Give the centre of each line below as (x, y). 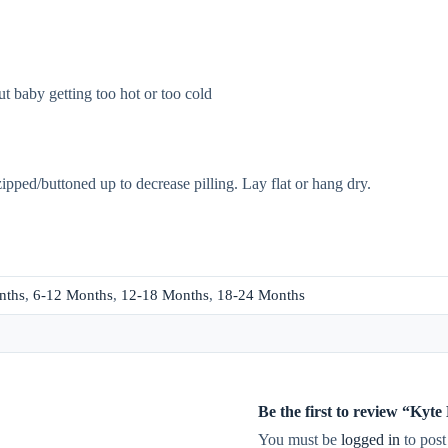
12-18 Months (165, 295)
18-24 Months (261, 295)
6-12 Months (73, 295)
